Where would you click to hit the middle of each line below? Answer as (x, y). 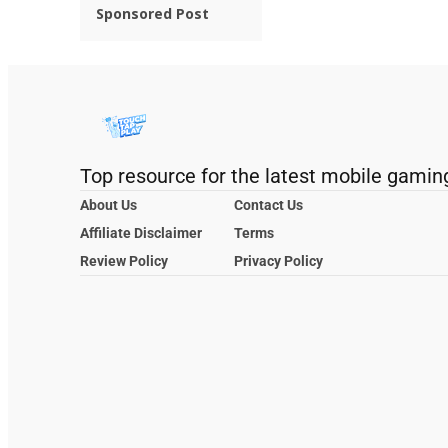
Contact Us (268, 205)
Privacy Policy (278, 261)
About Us (108, 205)
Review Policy (124, 261)
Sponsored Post (152, 14)
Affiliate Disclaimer (141, 233)
